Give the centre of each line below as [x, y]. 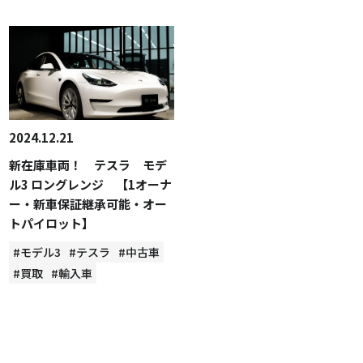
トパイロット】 [52, 224]
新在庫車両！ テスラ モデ [88, 165]
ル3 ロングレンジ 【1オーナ [91, 185]
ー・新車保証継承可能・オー [88, 204]
